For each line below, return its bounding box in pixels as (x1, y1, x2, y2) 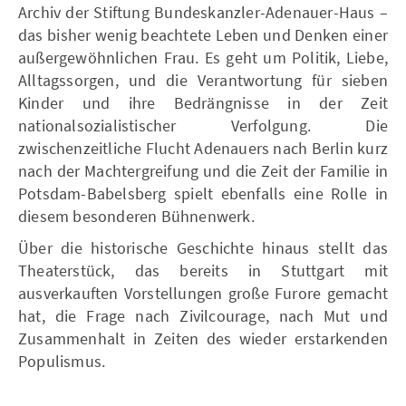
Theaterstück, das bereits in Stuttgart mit (18, 260, 388, 281)
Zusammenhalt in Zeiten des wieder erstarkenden (18, 328, 388, 349)
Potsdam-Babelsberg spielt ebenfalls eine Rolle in (18, 183, 388, 204)
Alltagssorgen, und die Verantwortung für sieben (18, 70, 388, 91)
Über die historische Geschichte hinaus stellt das (18, 237, 388, 258)
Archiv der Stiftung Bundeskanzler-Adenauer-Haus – (18, 2, 388, 23)
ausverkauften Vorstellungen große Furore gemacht (18, 283, 388, 304)
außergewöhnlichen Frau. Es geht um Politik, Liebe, (18, 47, 388, 68)
